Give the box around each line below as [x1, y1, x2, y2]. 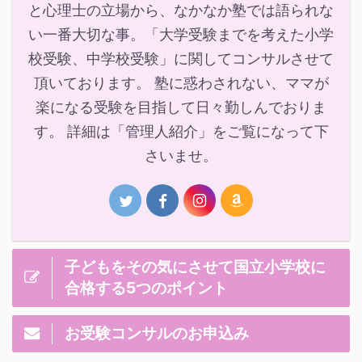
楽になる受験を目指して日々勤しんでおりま [36, 99, 326, 116]
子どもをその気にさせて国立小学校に [65, 257, 326, 277]
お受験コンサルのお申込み [65, 323, 249, 343]
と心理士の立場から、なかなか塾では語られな [28, 2, 334, 19]
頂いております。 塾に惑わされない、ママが [33, 74, 329, 92]
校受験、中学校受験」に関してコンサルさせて [28, 50, 334, 68]
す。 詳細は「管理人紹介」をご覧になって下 [33, 123, 329, 141]
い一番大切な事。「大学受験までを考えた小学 [28, 26, 334, 44]
